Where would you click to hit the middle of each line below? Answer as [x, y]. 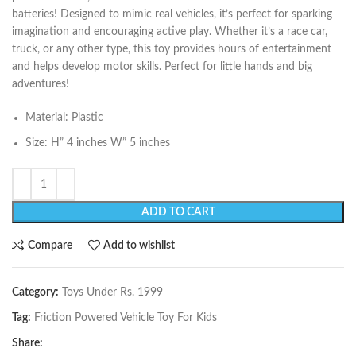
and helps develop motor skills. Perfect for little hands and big [162, 67]
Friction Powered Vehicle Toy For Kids [126, 318]
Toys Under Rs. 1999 [112, 293]
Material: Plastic [64, 118]
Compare [50, 245]
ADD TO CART [178, 213]
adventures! [41, 85]
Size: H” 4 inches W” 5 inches [98, 143]
